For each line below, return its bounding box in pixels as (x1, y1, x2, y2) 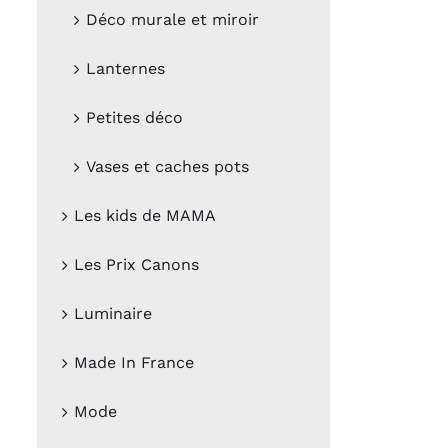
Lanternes (86, 59, 165, 79)
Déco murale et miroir (86, 10, 259, 30)
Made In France (74, 353, 194, 373)
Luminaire (74, 304, 152, 324)
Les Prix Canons (74, 255, 199, 275)
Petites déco (86, 108, 183, 128)
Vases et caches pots (86, 157, 249, 177)
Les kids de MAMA (74, 206, 216, 226)
